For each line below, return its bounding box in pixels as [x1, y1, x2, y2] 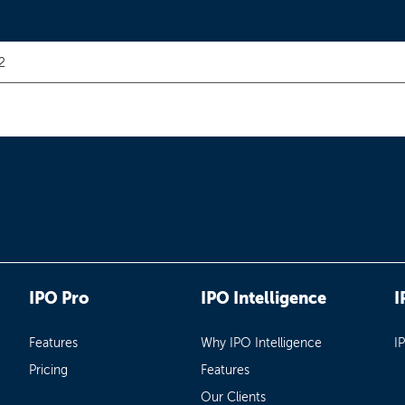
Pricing [29, 362, 69, 378]
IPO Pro [29, 287, 89, 308]
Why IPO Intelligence [200, 334, 322, 351]
